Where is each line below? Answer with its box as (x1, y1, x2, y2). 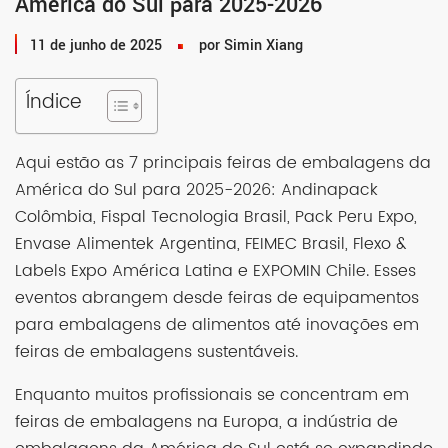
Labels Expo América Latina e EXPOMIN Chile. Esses (15, 258, 416, 285)
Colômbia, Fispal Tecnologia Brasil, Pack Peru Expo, (15, 204, 417, 231)
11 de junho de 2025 (30, 35, 162, 57)
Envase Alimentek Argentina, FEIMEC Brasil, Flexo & (15, 231, 407, 258)
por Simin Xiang (199, 35, 303, 57)
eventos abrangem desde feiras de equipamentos (15, 285, 419, 312)
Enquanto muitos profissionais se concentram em (15, 382, 409, 409)
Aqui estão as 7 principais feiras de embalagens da (15, 150, 431, 177)
